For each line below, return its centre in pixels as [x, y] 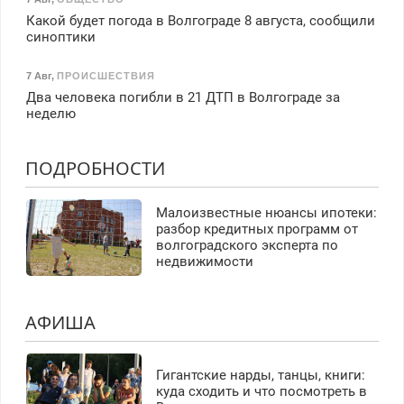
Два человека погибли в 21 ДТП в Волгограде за [183, 98]
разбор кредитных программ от [257, 230]
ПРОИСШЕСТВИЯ [106, 76]
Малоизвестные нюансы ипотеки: [266, 213]
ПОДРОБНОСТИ [95, 169]
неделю [50, 114]
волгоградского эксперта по [247, 246]
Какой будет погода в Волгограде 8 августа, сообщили [200, 20]
